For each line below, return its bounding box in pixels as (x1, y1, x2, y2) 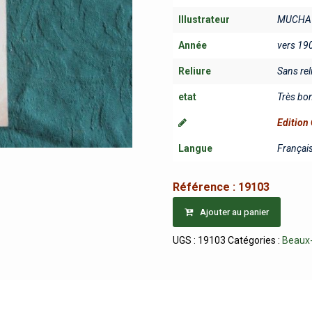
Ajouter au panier (200, 205, 270, 219)
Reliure (178, 65, 212, 77)
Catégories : (228, 234, 283, 246)
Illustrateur (178, 14, 231, 25)
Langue (178, 143, 213, 154)
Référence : (173, 180, 239, 194)
